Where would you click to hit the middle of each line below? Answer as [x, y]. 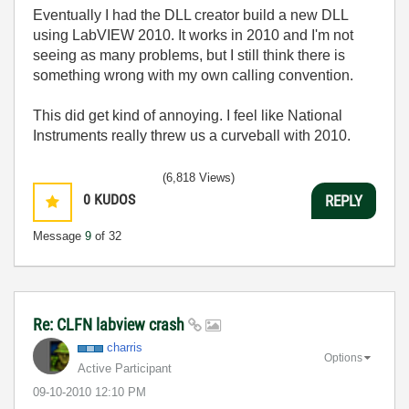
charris [125, 347]
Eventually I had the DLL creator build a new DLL [190, 15]
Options [343, 357]
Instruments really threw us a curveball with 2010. [192, 136]
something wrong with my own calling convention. [193, 75]
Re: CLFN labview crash [110, 325]
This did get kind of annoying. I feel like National [188, 115]
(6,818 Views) [199, 178]
